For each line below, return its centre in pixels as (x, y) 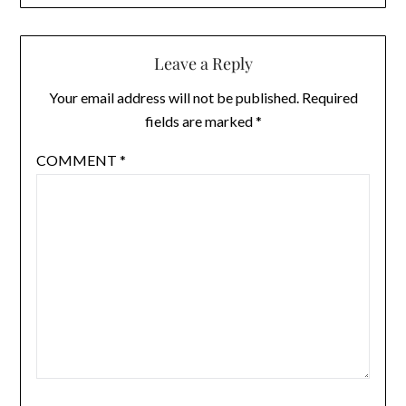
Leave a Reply (203, 64)
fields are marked (200, 121)
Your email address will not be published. (174, 98)
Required (329, 98)
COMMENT (77, 160)
